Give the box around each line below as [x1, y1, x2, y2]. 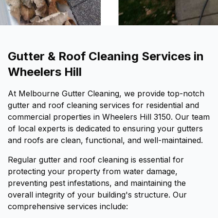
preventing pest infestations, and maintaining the [8, 178, 186, 188]
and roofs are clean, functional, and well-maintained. [8, 135, 203, 145]
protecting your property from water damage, [8, 166, 178, 176]
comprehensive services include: [8, 201, 128, 211]
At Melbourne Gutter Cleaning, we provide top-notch [8, 89, 204, 98]
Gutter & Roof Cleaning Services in [8, 49, 204, 63]
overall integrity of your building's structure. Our [8, 190, 187, 200]
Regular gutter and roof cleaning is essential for [8, 155, 184, 164]
